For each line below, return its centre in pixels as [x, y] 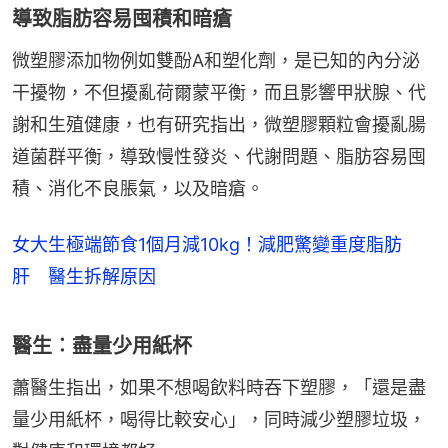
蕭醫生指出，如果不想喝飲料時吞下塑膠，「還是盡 [219, 387]
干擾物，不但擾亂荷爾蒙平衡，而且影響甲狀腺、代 [219, 92]
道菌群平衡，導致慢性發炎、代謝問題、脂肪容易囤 [219, 156]
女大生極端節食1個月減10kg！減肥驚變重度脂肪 [207, 244]
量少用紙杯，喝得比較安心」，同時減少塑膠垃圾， [219, 419]
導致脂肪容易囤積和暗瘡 [122, 18]
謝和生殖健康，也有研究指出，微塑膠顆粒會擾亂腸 [219, 124]
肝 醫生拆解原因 [84, 276]
